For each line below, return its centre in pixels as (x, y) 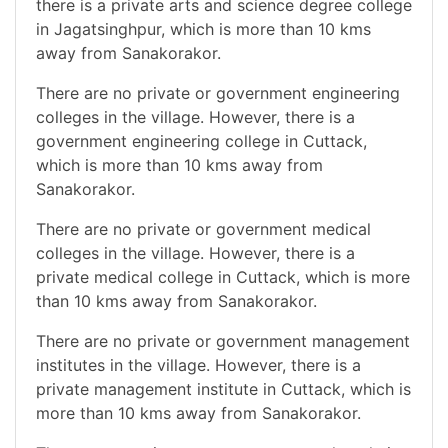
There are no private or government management (223, 340)
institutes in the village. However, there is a (198, 364)
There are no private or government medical (203, 228)
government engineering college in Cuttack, (201, 140)
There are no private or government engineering (218, 92)
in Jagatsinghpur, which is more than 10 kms (203, 28)
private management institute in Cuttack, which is (223, 388)
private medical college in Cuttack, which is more (223, 276)
